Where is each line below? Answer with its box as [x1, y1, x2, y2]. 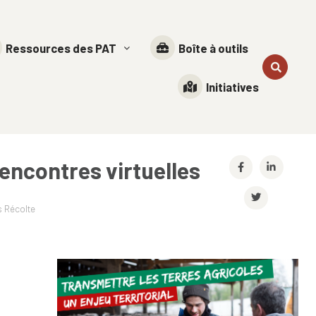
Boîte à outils [178, 40, 249, 55]
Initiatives [206, 79, 260, 94]
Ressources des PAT [6, 40, 117, 55]
